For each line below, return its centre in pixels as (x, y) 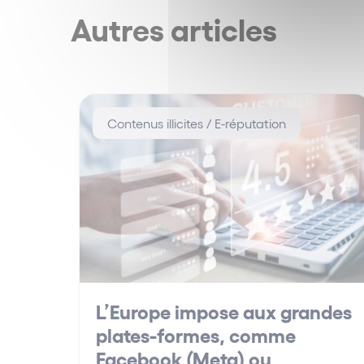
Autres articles (174, 28)
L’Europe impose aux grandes (224, 311)
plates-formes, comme (196, 335)
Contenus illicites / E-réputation (197, 123)
